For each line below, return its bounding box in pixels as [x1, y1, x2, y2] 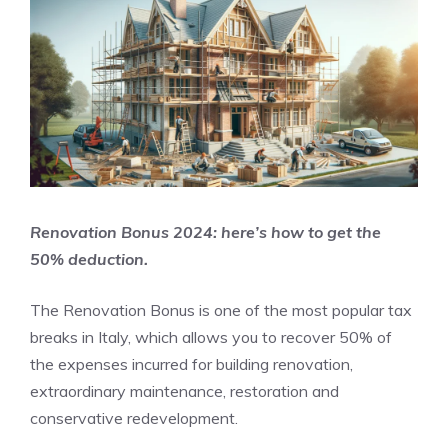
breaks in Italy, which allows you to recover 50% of [30, 327, 392, 347]
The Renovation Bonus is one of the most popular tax [30, 300, 412, 320]
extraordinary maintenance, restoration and [30, 381, 339, 401]
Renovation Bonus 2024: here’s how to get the [30, 222, 381, 242]
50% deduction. [30, 249, 148, 269]
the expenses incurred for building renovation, [30, 354, 353, 374]
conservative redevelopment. [30, 408, 238, 428]
